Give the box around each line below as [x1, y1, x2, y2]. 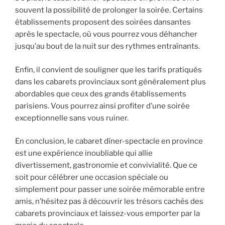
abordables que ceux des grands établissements [15, 89, 186, 98]
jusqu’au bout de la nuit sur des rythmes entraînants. [15, 42, 200, 51]
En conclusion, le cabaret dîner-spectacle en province [15, 137, 203, 146]
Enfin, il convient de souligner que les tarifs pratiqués [15, 65, 202, 74]
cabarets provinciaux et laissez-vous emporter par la [15, 209, 200, 218]
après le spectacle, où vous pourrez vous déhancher [15, 30, 197, 39]
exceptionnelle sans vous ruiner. [15, 113, 129, 123]
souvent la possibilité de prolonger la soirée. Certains [15, 6, 203, 15]
